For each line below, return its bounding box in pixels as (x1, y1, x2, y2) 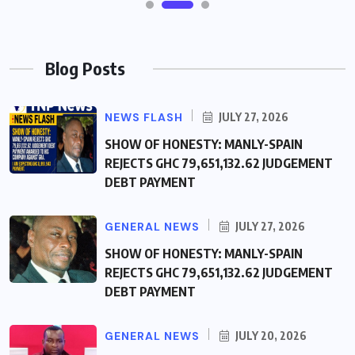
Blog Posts (45, 57, 125, 80)
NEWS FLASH (105, 110, 183, 125)
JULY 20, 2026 (233, 329, 307, 343)
